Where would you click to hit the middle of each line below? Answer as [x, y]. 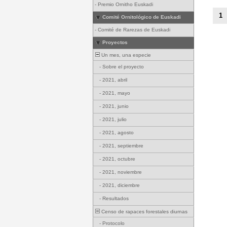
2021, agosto [118, 133]
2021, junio [115, 106]
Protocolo [113, 223]
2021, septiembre [123, 146]
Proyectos [115, 42]
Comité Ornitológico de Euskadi [141, 17]
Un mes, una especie [125, 55]
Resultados [115, 198]
